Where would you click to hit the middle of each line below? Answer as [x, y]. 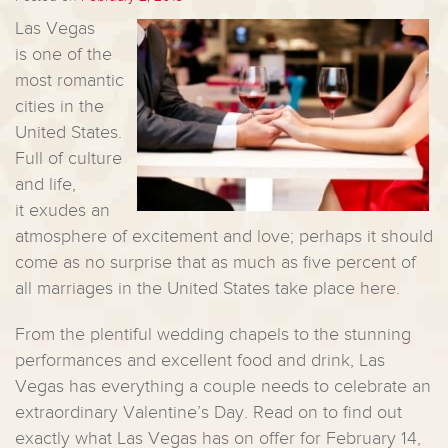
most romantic [69, 79]
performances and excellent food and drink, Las [200, 359]
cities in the [59, 105]
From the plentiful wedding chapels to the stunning [213, 333]
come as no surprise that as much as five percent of [215, 261]
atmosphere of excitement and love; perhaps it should [224, 235]
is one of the [63, 53]
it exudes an [62, 209]
